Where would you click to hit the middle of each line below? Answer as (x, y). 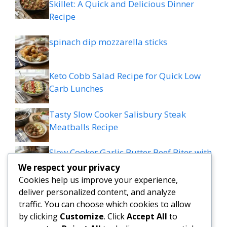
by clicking (39, 216)
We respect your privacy (69, 167)
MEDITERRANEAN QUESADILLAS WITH (127, 191)
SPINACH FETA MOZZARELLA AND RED (126, 203)
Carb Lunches (76, 89)
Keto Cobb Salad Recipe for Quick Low (125, 76)
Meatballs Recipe (84, 127)
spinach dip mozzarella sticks (108, 42)
